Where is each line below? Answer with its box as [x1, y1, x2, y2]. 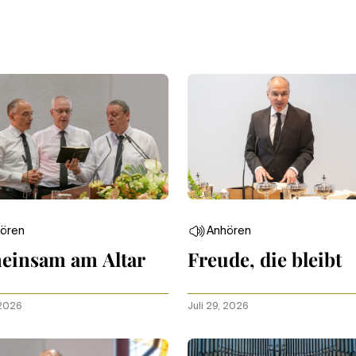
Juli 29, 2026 [188, 302, 249, 311]
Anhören [207, 225, 251, 237]
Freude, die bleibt [188, 246, 342, 272]
